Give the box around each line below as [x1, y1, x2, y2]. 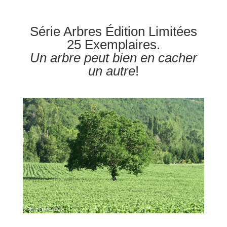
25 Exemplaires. [66, 36, 160, 52]
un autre [88, 63, 135, 79]
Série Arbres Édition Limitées [29, 23, 197, 39]
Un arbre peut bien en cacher [29, 50, 197, 65]
